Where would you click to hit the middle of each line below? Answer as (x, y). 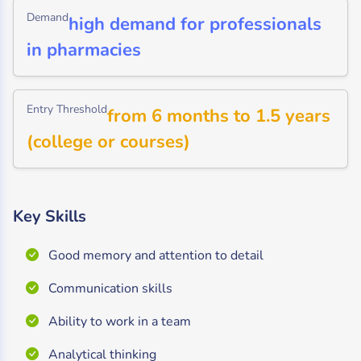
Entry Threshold (67, 109)
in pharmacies (84, 50)
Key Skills (50, 216)
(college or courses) (108, 142)
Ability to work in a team (118, 322)
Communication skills (109, 288)
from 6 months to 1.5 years (219, 116)
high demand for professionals (195, 24)
